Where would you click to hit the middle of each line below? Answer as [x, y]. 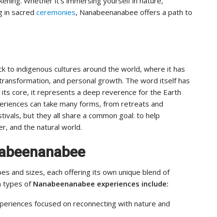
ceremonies [56, 12]
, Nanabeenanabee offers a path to [134, 12]
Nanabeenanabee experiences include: [101, 183]
